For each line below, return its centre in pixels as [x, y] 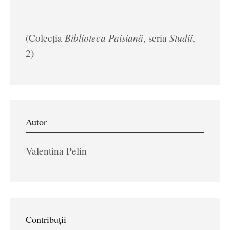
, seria [156, 37]
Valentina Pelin [56, 150]
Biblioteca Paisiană [104, 37]
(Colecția [45, 37]
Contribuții [46, 219]
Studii [181, 37]
